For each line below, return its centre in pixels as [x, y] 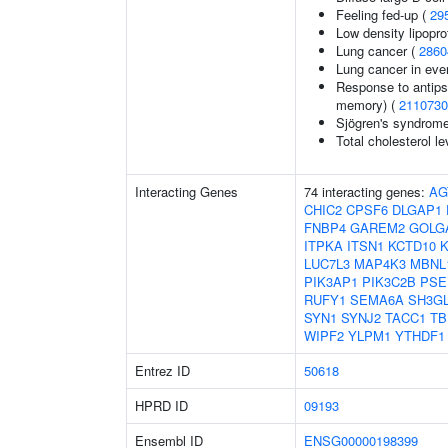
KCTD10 [412, 245]
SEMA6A [377, 299]
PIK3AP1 [331, 281]
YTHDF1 [420, 335]
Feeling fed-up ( [383, 14]
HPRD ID [161, 405]
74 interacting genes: [366, 191]
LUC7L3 [327, 263]
